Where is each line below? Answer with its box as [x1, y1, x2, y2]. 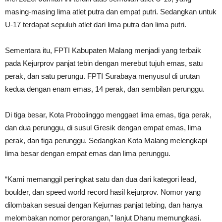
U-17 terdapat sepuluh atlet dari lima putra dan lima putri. [5, 20, 186, 29]
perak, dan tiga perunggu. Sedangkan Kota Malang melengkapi [5, 136, 207, 145]
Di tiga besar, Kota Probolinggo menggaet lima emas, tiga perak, [5, 110, 212, 119]
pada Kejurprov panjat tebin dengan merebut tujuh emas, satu [5, 58, 203, 67]
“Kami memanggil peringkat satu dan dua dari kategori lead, [5, 174, 196, 183]
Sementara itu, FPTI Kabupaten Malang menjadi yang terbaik [5, 46, 201, 55]
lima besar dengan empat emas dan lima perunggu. [5, 149, 170, 158]
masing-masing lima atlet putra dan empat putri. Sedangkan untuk [5, 7, 217, 16]
